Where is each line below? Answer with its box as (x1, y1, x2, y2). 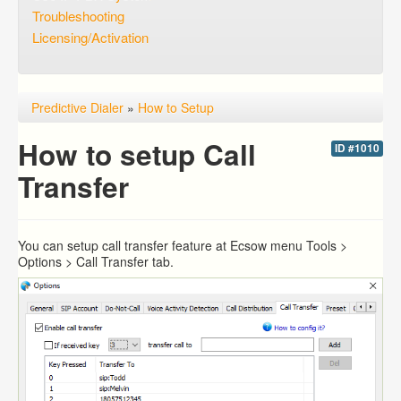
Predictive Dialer (31, 98, 124, 116)
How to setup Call (18, 134, 256, 175)
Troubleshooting (32, 6, 124, 25)
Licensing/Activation (32, 28, 149, 47)
